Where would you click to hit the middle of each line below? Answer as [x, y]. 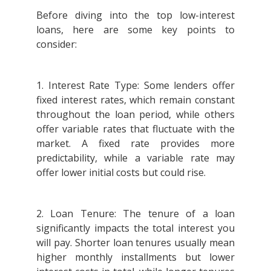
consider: [58, 44]
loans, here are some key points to [135, 29]
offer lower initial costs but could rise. [122, 172]
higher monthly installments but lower [135, 257]
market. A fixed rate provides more [135, 143]
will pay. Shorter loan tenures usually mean [135, 242]
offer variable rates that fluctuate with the [135, 129]
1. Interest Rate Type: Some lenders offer [135, 85]
